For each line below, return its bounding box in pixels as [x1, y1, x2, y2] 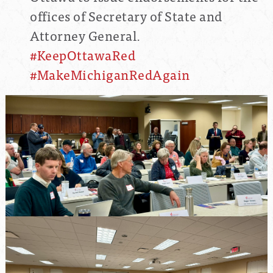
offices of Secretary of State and [30, 5, 222, 27]
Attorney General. [30, 24, 141, 46]
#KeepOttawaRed [30, 44, 135, 66]
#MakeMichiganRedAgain [30, 63, 190, 85]
